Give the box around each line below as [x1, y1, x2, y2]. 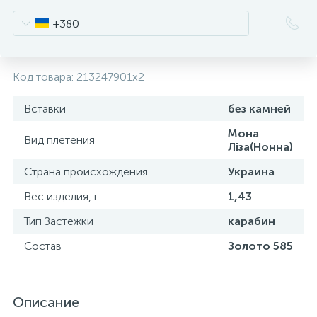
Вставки [24, 102, 66, 115]
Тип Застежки [24, 214, 93, 228]
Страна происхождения [24, 165, 148, 178]
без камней [228, 102, 291, 115]
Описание [13, 294, 79, 311]
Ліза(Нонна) [228, 140, 293, 154]
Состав [24, 239, 62, 253]
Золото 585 [228, 239, 293, 253]
